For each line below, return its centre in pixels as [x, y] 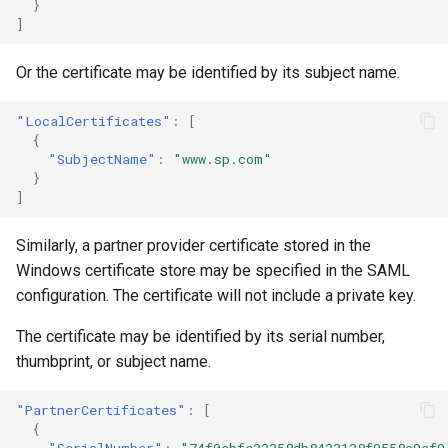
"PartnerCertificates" [101, 409]
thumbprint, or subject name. [113, 361]
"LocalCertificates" [93, 120]
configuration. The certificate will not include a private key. [216, 295]
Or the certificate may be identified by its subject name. [208, 72]
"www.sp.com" [222, 158]
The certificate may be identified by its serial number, [200, 336]
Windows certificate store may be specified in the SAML [213, 270]
